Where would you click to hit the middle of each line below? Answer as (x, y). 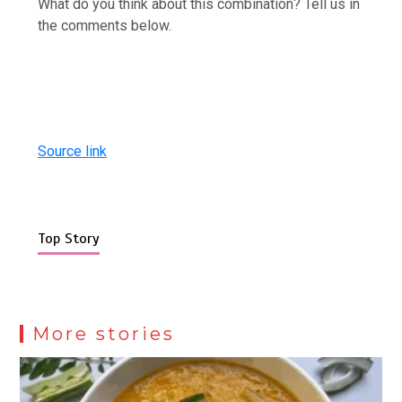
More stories (104, 333)
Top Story (69, 238)
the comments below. (105, 25)
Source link (73, 151)
